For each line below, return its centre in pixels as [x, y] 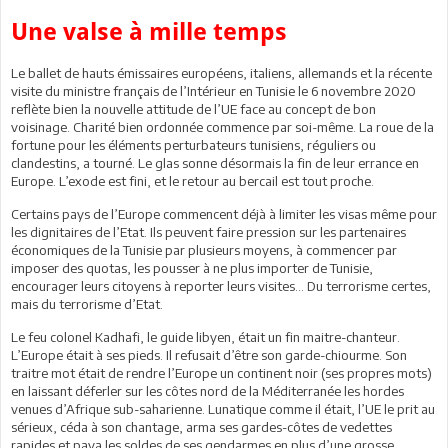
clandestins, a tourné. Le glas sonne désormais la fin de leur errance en [215, 162]
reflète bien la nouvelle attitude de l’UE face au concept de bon [193, 108]
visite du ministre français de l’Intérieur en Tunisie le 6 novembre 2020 [213, 90]
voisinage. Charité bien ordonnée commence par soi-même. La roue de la [222, 126]
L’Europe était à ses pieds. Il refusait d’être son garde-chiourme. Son [209, 354]
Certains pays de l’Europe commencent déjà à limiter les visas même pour [224, 213]
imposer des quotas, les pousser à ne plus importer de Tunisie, [192, 267]
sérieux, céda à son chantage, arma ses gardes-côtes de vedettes [201, 426]
